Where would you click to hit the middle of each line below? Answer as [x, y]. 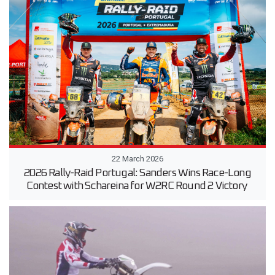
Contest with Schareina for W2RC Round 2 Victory [137, 186]
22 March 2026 [137, 158]
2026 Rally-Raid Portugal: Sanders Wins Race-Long [137, 173]
